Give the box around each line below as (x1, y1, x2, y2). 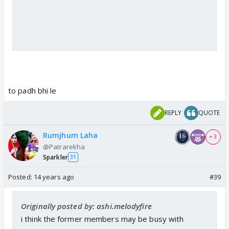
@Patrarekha (43, 142, 85, 151)
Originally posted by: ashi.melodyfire (21, 200, 152, 211)
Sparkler (43, 152, 68, 162)
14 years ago (33, 172, 75, 181)
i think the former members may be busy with (21, 213, 184, 224)
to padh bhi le (8, 85, 57, 96)
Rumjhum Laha (43, 130, 98, 140)
